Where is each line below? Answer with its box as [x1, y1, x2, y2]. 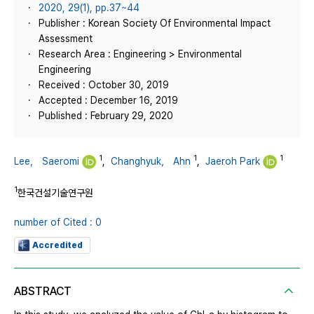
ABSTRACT [14, 284, 71, 298]
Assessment [39, 33, 93, 44]
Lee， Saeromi [14, 155, 79, 167]
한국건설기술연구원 [18, 186, 93, 198]
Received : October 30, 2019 [39, 79, 169, 90]
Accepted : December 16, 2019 [39, 95, 178, 106]
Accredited [32, 240, 83, 250]
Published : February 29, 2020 [39, 110, 173, 121]
